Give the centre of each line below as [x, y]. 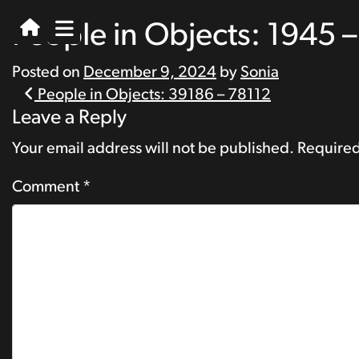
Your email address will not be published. [153, 148]
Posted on [48, 72]
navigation [76, 128]
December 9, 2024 [150, 72]
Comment [47, 187]
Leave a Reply [69, 117]
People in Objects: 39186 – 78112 [153, 95]
